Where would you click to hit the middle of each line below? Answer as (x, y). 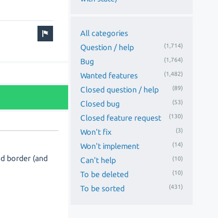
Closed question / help (120, 89)
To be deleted (105, 174)
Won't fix (96, 132)
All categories (104, 33)
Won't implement (110, 146)
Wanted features (109, 75)
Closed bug (100, 103)
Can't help (98, 160)
